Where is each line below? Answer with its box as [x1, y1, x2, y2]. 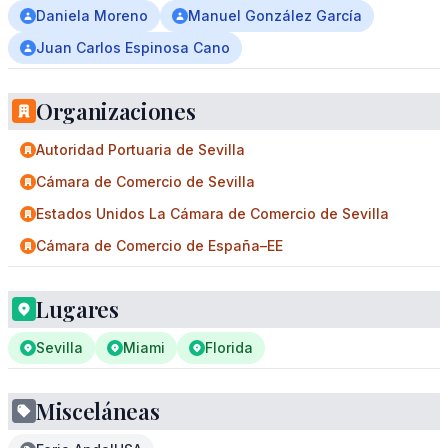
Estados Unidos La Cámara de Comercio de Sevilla [36, 205, 389, 222]
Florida [205, 339, 253, 356]
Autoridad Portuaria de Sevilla [36, 141, 245, 158]
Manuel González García [188, 7, 362, 24]
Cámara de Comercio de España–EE [36, 237, 283, 254]
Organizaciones [36, 96, 196, 126]
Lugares [36, 294, 119, 324]
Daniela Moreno [36, 7, 148, 24]
